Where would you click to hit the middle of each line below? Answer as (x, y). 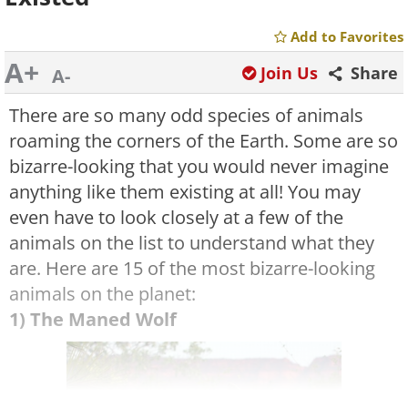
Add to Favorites (347, 36)
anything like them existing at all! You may (185, 192)
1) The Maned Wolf (93, 319)
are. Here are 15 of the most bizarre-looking (192, 268)
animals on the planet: (102, 294)
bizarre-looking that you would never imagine (199, 166)
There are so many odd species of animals (186, 115)
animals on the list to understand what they (192, 243)
